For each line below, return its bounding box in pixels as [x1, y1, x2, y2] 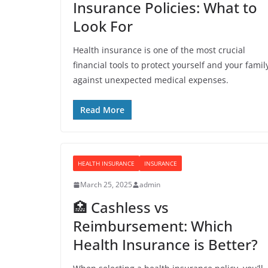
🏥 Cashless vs [73, 197, 169, 217]
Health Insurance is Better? [73, 234, 258, 254]
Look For [73, 16, 133, 36]
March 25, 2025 [80, 179, 132, 190]
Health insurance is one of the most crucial [73, 44, 245, 56]
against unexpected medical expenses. [73, 74, 229, 86]
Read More [80, 104, 124, 115]
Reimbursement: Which [73, 216, 233, 236]
